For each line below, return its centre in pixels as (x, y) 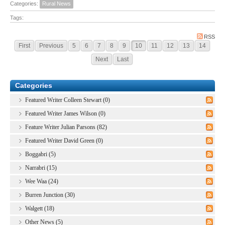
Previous (51, 45)
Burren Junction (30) (50, 195)
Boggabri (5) (40, 154)
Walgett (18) (40, 208)
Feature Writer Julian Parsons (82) (66, 127)
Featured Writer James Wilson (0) (65, 113)
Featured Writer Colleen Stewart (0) (68, 100)
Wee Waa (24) (42, 181)
